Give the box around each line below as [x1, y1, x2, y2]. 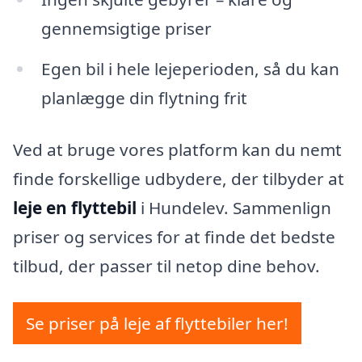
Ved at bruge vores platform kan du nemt [13, 137, 342, 161]
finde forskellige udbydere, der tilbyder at [13, 166, 344, 190]
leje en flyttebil [13, 196, 137, 219]
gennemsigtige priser [40, 17, 212, 40]
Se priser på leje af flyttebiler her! [26, 312, 288, 335]
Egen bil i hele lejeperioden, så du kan [40, 57, 339, 80]
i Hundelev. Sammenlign [137, 196, 331, 219]
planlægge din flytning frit [40, 86, 247, 109]
